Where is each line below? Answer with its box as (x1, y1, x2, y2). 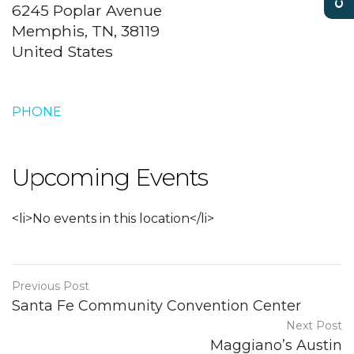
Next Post (286, 318, 342, 333)
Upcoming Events (12, 163, 208, 192)
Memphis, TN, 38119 (12, 21, 160, 40)
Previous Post (12, 279, 89, 293)
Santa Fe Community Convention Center (12, 297, 301, 314)
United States (12, 42, 113, 61)
